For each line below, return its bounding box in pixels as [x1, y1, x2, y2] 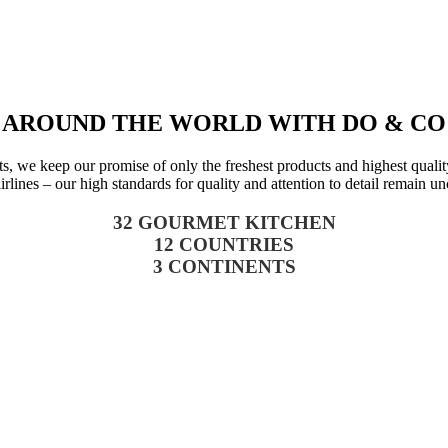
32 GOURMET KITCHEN [112, 211, 336, 233]
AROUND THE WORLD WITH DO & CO [2, 110, 446, 137]
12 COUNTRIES [154, 233, 294, 255]
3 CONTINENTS [152, 255, 296, 277]
